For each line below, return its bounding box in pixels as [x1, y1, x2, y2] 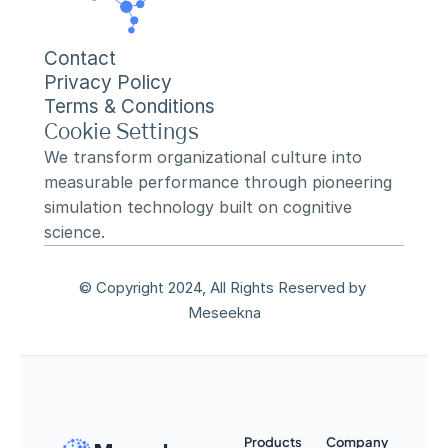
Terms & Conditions [44, 95, 215, 118]
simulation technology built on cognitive [44, 197, 352, 217]
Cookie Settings [44, 121, 199, 143]
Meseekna [187, 303, 261, 322]
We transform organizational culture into [44, 147, 362, 167]
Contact [44, 47, 116, 70]
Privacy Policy [44, 71, 172, 94]
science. [44, 222, 105, 242]
